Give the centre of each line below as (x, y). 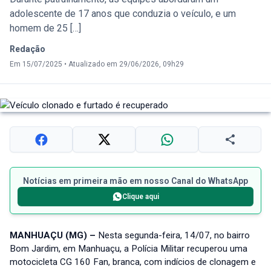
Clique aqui (140, 197)
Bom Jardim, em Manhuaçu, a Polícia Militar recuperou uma (129, 249)
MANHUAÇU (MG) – (54, 236)
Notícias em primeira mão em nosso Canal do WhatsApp (135, 181)
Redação (28, 49)
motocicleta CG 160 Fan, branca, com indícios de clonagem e (133, 262)
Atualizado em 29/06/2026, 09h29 (126, 64)
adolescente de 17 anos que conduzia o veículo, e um (123, 14)
